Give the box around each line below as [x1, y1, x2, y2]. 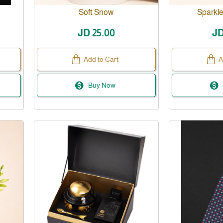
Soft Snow [79, 7, 114, 16]
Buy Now [88, 81, 116, 89]
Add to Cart [84, 55, 119, 63]
